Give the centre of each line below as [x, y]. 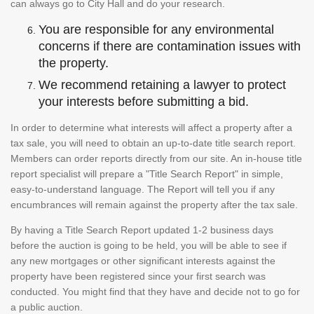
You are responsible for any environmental [156, 29]
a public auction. [48, 307]
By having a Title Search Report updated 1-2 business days [142, 230]
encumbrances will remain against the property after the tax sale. [156, 204]
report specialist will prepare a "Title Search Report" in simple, [147, 173]
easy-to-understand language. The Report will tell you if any [143, 189]
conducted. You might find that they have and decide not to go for [155, 291]
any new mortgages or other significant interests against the [143, 260]
